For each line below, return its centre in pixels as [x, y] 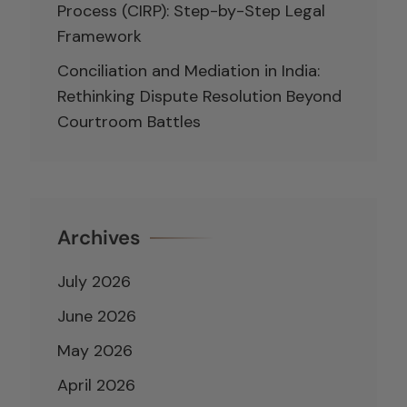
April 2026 [96, 385]
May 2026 [95, 350]
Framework [99, 36]
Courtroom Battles [129, 121]
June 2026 [97, 316]
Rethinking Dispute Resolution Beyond [199, 96]
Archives [99, 237]
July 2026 [94, 281]
